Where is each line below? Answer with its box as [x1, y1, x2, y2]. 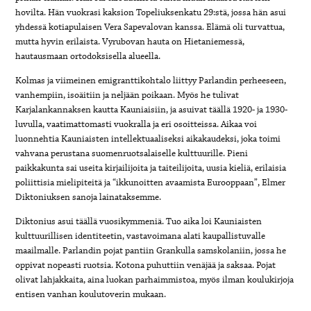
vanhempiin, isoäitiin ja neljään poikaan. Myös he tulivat [15, 88, 239, 101]
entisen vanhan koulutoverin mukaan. [15, 287, 167, 301]
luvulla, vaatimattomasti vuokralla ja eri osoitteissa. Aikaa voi [15, 117, 258, 131]
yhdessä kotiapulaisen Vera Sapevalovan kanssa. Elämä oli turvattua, [15, 20, 285, 33]
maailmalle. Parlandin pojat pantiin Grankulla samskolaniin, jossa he [15, 244, 287, 257]
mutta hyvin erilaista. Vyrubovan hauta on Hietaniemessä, [15, 35, 245, 48]
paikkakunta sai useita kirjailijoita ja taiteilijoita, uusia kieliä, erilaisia [15, 161, 287, 174]
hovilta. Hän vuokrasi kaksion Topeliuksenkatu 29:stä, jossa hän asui [15, 6, 287, 19]
